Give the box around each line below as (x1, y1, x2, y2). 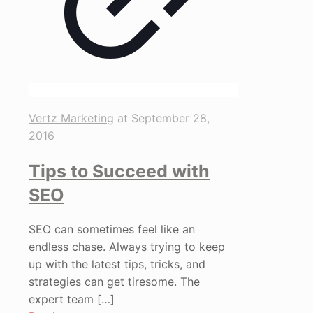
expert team (29, 292, 94, 307)
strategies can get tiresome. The (29, 275, 200, 289)
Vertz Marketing (29, 110, 114, 125)
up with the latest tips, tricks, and (29, 257, 205, 272)
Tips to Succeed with (29, 160, 210, 182)
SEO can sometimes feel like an (29, 222, 195, 237)
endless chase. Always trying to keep (29, 240, 225, 254)
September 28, (131, 110, 210, 125)
